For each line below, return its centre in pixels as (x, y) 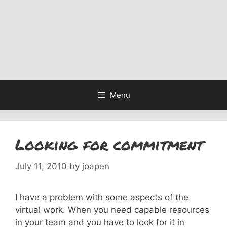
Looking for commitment (109, 145)
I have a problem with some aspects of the (102, 197)
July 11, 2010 (41, 166)
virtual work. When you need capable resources (112, 210)
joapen (96, 166)
